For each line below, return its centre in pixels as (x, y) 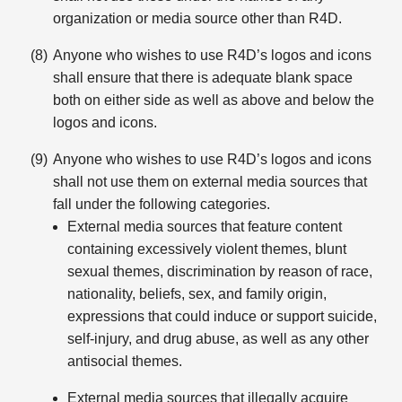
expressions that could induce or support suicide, (223, 316)
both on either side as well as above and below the (214, 100)
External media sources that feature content (205, 227)
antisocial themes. (125, 361)
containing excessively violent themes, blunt (207, 249)
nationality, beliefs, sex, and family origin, (197, 294)
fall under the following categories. (162, 204)
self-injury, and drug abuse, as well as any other (218, 339)
